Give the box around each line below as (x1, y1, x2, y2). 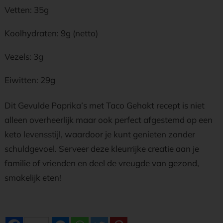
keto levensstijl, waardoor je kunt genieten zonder (4, 129, 195, 139)
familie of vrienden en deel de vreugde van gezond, (4, 158, 199, 168)
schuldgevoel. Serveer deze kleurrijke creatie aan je (4, 143, 199, 154)
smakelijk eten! (4, 172, 61, 183)
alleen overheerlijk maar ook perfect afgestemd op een (4, 114, 213, 125)
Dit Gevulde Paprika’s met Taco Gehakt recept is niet (4, 100, 205, 111)
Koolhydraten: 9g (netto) (4, 28, 98, 38)
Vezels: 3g (4, 51, 43, 62)
